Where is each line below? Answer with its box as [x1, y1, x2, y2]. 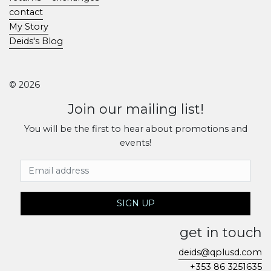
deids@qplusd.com [178, 246, 262, 258]
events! [120, 137, 151, 148]
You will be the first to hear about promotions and [24, 123, 247, 134]
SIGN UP [116, 197, 155, 209]
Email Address [20, 160, 88, 171]
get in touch [180, 224, 262, 241]
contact [9, 6, 43, 18]
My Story [9, 21, 48, 32]
